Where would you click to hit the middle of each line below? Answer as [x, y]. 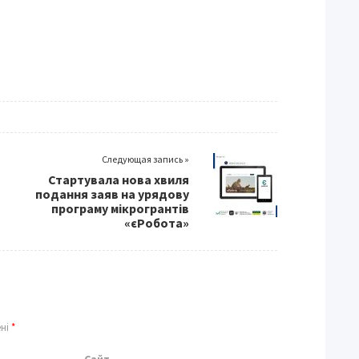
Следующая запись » [145, 159]
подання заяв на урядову [112, 194]
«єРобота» [157, 222]
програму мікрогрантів [120, 208]
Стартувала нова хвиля [119, 179]
